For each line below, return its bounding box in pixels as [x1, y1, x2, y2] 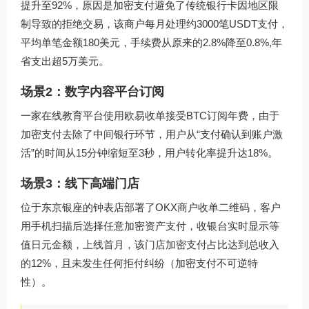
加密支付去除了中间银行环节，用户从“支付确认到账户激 [21, 128, 283, 141]
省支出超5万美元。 [21, 55, 109, 68]
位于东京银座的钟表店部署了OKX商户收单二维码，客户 [21, 201, 281, 214]
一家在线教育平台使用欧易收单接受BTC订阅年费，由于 [21, 110, 279, 122]
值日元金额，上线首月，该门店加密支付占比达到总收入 [21, 239, 279, 251]
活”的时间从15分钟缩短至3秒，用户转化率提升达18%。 [21, 147, 278, 159]
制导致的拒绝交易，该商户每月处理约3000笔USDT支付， [21, 18, 288, 30]
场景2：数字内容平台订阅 [21, 85, 164, 99]
